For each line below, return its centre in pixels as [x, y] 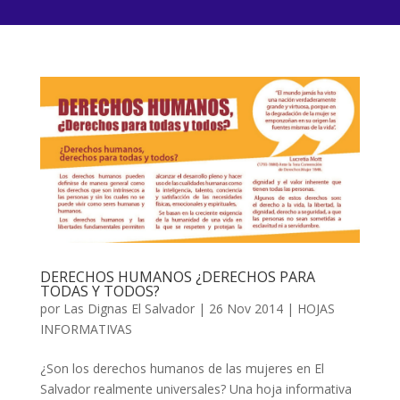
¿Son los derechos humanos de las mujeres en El [182, 369]
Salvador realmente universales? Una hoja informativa [196, 389]
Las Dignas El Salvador [129, 309]
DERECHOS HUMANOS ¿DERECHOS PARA [177, 277]
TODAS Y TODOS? [100, 292]
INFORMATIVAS [86, 329]
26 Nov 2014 [246, 309]
